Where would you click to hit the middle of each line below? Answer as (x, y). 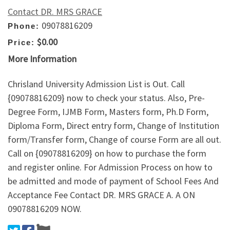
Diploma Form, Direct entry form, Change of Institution (113, 126)
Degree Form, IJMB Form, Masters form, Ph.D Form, (108, 112)
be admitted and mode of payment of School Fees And (113, 181)
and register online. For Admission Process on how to (110, 167)
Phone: (24, 26)
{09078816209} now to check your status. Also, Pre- (106, 98)
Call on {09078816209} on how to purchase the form (107, 154)
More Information (42, 59)
